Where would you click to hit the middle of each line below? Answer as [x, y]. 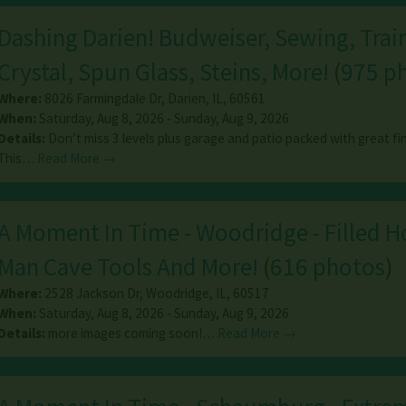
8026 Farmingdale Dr [102, 99]
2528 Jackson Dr [92, 294]
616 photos [327, 267]
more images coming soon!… [132, 333]
